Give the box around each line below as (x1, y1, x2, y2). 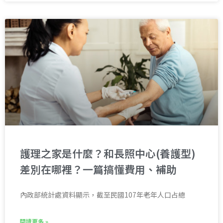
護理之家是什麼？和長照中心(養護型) (20, 146, 196, 161)
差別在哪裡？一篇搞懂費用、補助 (20, 162, 177, 177)
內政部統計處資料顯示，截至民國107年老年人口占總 (20, 190, 185, 200)
